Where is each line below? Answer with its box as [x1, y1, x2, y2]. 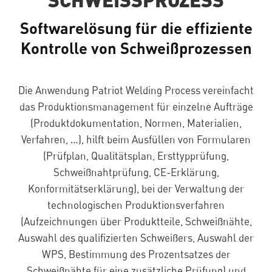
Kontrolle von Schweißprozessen [20, 38, 252, 57]
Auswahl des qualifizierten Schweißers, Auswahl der [18, 231, 254, 244]
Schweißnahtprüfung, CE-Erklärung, [53, 166, 219, 178]
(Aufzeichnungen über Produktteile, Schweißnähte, [20, 215, 252, 228]
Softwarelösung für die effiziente [19, 18, 253, 37]
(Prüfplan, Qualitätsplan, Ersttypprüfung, [43, 149, 229, 162]
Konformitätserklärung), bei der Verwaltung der [28, 182, 244, 195]
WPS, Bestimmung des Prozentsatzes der [41, 248, 231, 260]
